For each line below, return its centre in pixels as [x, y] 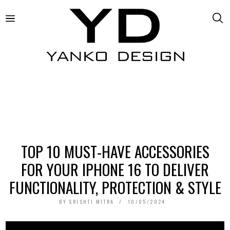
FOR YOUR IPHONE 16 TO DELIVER [115, 169]
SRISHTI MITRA [92, 201]
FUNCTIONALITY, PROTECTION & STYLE [115, 187]
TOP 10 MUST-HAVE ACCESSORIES [115, 151]
